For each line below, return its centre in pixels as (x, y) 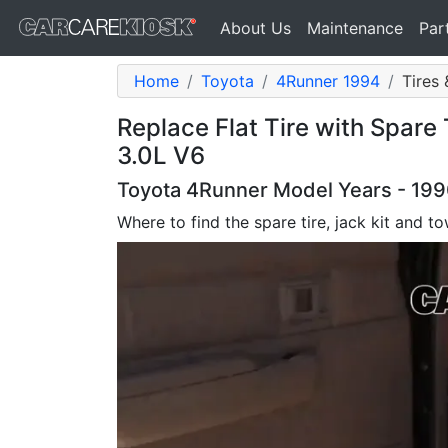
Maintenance (355, 28)
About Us (255, 28)
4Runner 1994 (328, 81)
